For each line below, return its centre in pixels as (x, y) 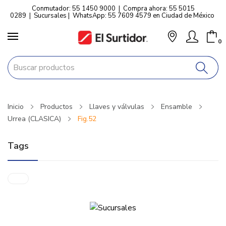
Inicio (16, 107)
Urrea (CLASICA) (34, 119)
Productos (56, 107)
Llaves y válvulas (117, 107)
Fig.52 (87, 119)
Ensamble (177, 107)
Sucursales (50, 16)
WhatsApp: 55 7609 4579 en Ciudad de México (144, 16)
